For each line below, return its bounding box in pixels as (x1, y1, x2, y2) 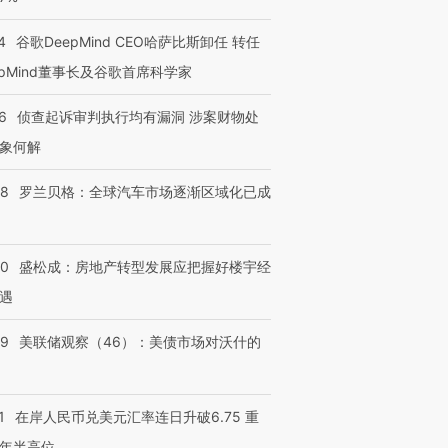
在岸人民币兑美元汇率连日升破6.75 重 (15, 408, 259, 425)
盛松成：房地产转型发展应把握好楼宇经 (19, 258, 271, 275)
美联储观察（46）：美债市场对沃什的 (19, 333, 261, 350)
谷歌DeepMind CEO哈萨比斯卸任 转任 (16, 33, 260, 50)
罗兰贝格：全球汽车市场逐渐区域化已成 (19, 183, 271, 200)
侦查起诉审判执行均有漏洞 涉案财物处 (17, 108, 259, 125)
